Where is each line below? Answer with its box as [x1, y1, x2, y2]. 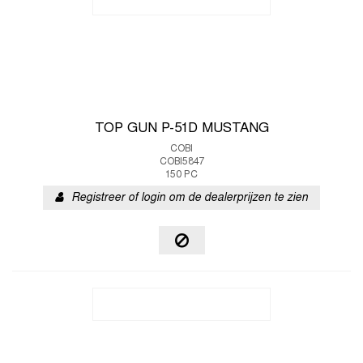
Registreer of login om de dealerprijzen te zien [71, 193, 308, 203]
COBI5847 [159, 157, 204, 167]
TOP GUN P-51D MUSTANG [94, 122, 269, 135]
